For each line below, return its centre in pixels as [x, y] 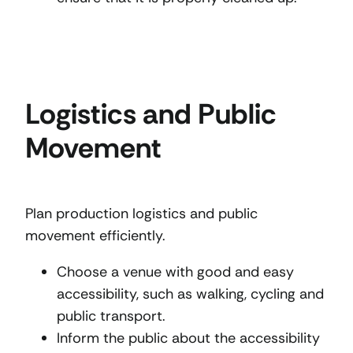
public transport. [111, 316]
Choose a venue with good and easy [175, 272]
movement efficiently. [95, 236]
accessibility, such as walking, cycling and [190, 294]
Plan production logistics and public [141, 214]
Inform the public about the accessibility [188, 338]
